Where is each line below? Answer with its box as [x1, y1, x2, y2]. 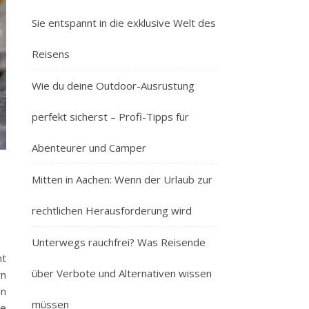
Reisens [32, 47, 70, 61]
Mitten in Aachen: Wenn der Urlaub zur [32, 172, 212, 186]
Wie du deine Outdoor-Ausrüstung [32, 79, 195, 92]
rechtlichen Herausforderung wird [32, 203, 192, 217]
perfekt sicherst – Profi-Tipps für [32, 110, 189, 123]
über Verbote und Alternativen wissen [32, 266, 212, 280]
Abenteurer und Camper [32, 141, 146, 154]
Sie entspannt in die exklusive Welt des [32, 16, 216, 30]
